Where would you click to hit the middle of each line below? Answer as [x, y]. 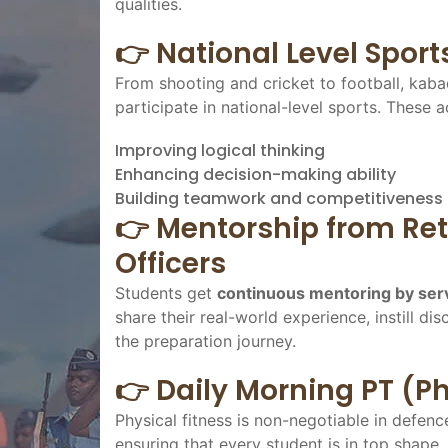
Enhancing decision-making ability [255, 174]
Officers [170, 263]
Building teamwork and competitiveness [279, 198]
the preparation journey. [205, 340]
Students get [166, 292]
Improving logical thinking [220, 150]
